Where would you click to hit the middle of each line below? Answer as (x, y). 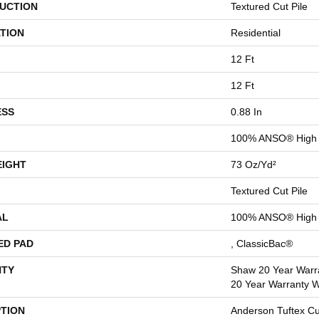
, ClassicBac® (262, 244)
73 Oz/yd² (253, 164)
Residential (256, 33)
